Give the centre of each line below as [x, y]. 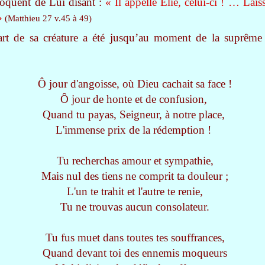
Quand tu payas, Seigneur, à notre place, [133, 114]
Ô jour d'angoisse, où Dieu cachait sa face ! [135, 84]
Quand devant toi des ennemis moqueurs [135, 253]
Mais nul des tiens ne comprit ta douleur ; [135, 176]
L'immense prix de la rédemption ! [133, 130]
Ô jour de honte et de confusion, [133, 99]
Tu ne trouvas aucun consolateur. [135, 207]
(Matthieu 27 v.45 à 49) [47, 18]
